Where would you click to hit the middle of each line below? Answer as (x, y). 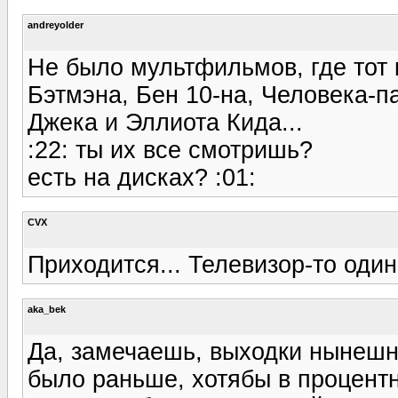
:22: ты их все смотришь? (170, 150)
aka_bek (47, 309)
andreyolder (56, 24)
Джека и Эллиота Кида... (165, 122)
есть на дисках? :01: (142, 177)
